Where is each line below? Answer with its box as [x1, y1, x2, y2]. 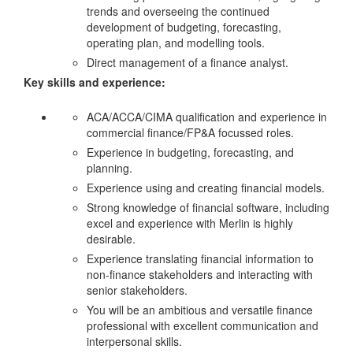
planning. [87, 159, 132, 176]
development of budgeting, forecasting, [87, 19, 281, 35]
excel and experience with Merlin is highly [87, 214, 293, 231]
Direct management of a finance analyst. [87, 54, 288, 71]
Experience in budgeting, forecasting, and [87, 143, 294, 160]
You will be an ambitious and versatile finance [87, 301, 313, 318]
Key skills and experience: [24, 74, 165, 91]
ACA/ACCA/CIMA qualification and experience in [87, 108, 327, 124]
